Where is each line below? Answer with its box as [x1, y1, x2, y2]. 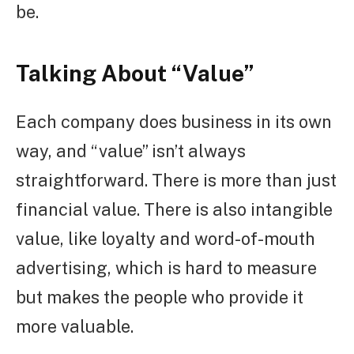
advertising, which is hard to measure [16, 257, 317, 278]
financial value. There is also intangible [16, 198, 333, 220]
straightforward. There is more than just [16, 169, 337, 190]
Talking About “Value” [16, 60, 254, 87]
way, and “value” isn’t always [16, 140, 246, 161]
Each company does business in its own [16, 111, 332, 132]
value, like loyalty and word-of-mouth [16, 228, 315, 249]
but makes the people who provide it [16, 286, 303, 307]
